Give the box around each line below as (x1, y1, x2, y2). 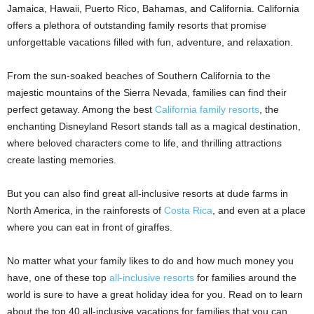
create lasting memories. (7, 153, 116, 165)
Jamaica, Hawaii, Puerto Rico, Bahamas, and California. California (7, 2, 299, 14)
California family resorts (155, 103, 259, 115)
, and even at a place (212, 204, 306, 216)
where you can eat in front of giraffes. (7, 221, 172, 233)
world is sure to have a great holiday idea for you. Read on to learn (7, 288, 303, 300)
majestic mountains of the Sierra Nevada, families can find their (7, 86, 287, 98)
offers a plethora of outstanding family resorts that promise (7, 19, 266, 31)
